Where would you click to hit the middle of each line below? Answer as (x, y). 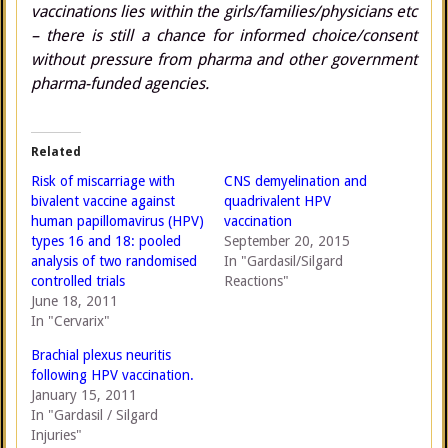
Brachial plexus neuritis (101, 355)
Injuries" (56, 435)
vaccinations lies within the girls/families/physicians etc (224, 11)
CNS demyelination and (295, 181)
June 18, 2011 (74, 301)
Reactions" (256, 281)
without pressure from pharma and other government (224, 59)
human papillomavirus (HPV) (117, 221)
